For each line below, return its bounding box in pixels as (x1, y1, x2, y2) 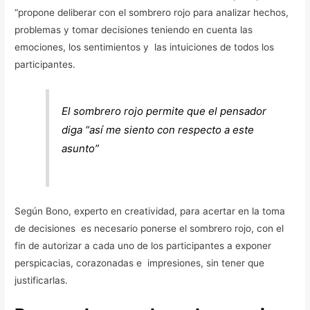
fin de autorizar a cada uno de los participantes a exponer (15, 239, 275, 251)
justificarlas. (15, 274, 69, 286)
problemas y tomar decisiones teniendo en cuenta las (15, 24, 253, 36)
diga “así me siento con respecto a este (62, 122, 255, 136)
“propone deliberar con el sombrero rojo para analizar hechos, (15, 7, 289, 19)
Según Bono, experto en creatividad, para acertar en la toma (15, 205, 286, 217)
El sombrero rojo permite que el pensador (62, 104, 267, 118)
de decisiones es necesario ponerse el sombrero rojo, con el (15, 222, 284, 234)
